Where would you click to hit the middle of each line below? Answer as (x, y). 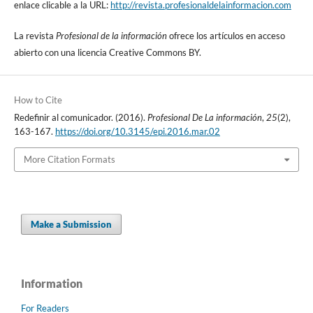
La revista (35, 35)
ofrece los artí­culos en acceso (226, 35)
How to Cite (38, 100)
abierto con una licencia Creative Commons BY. (107, 52)
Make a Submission (72, 224)
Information (52, 283)
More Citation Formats (69, 160)
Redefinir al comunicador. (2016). (80, 118)
